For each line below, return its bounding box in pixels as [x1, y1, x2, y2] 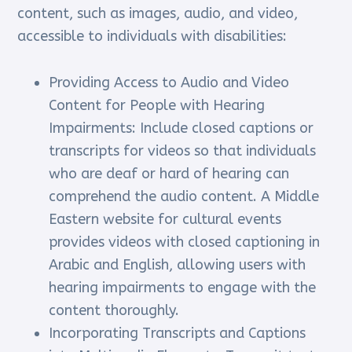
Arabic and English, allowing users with [49, 256, 306, 274]
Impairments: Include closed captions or [49, 119, 314, 137]
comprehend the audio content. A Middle [49, 188, 320, 206]
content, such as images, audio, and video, [17, 5, 299, 23]
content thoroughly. [49, 302, 180, 320]
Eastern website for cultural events [49, 211, 282, 229]
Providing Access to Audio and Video [49, 74, 290, 92]
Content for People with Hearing [49, 97, 266, 115]
